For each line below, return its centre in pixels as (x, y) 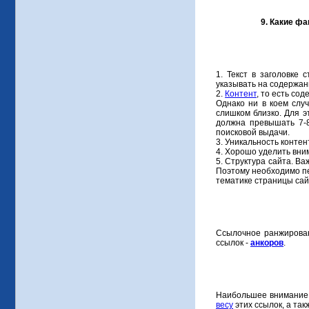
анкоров (267, 243)
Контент (241, 94)
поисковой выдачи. (253, 133)
